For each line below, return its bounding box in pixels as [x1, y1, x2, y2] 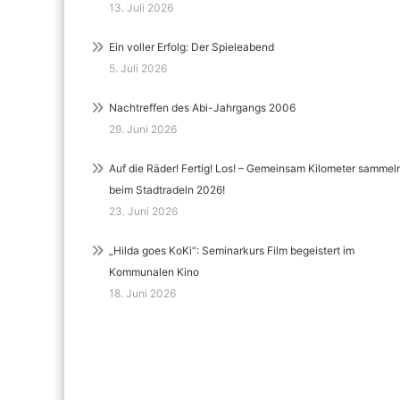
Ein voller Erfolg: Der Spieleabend [109, 40, 274, 54]
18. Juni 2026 [109, 287, 176, 300]
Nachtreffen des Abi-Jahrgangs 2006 [109, 101, 296, 114]
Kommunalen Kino [109, 265, 199, 279]
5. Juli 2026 [109, 62, 167, 75]
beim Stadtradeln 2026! [109, 183, 225, 196]
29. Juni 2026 [109, 122, 177, 136]
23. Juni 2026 [109, 204, 178, 218]
